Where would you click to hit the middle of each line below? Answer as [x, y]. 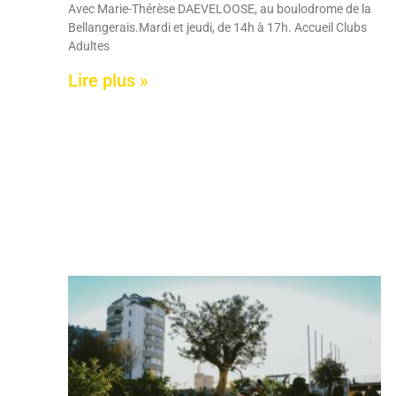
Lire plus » [109, 81]
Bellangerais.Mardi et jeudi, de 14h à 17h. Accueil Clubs [218, 28]
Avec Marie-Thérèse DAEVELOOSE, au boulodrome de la [220, 9]
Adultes [89, 46]
